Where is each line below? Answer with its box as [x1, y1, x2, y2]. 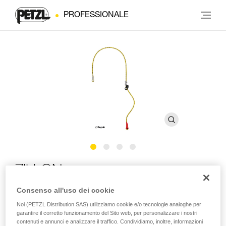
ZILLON [15, 164, 62, 180]
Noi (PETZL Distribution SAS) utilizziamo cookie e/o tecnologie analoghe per [17, 201, 202, 208]
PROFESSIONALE [64, 11, 129, 20]
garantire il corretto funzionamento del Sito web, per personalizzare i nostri [17, 210, 198, 216]
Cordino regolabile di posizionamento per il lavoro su [15, 194, 197, 202]
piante [15, 204, 36, 212]
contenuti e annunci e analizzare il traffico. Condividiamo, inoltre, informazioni [17, 218, 203, 225]
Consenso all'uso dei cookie [17, 186, 115, 195]
